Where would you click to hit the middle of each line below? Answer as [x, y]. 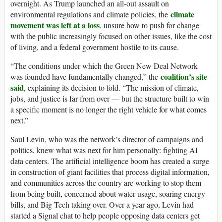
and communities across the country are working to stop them [106, 183]
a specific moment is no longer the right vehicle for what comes [109, 110]
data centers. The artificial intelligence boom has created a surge [110, 161]
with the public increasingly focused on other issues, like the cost [111, 36]
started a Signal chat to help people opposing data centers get [105, 216]
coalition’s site [184, 77]
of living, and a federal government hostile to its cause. [95, 47]
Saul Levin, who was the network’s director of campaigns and [107, 139]
